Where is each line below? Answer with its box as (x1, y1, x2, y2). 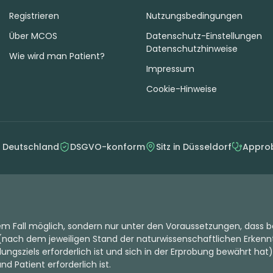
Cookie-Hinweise (146, 82, 218, 95)
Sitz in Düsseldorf (155, 140, 232, 153)
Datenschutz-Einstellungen (146, 29, 263, 42)
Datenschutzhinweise (146, 42, 238, 55)
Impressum (146, 62, 195, 75)
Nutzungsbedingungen (146, 9, 243, 22)
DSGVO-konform (69, 140, 145, 153)
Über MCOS (9, 29, 57, 42)
